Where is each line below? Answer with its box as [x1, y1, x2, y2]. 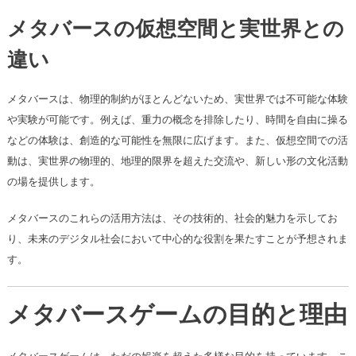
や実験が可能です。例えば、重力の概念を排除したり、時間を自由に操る [6, 112, 348, 128]
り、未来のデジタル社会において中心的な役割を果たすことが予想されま [6, 231, 348, 247]
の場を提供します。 [6, 174, 100, 190]
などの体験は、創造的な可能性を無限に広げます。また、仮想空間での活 [6, 133, 348, 149]
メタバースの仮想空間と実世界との [6, 20, 344, 42]
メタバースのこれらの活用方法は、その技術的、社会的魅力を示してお [6, 211, 338, 226]
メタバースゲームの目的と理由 [6, 304, 347, 330]
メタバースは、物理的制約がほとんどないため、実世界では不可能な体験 [6, 91, 348, 107]
